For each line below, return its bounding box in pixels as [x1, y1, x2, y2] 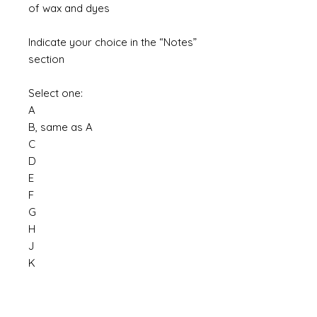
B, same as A [28, 120, 93, 134]
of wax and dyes [28, 1, 110, 15]
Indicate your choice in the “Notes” [28, 35, 197, 49]
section [28, 52, 64, 66]
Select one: [28, 86, 83, 100]
